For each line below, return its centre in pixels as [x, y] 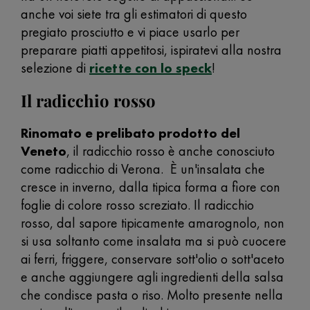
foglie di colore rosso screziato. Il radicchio [137, 205]
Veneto [44, 151]
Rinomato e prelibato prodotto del [130, 133]
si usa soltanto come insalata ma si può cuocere [154, 241]
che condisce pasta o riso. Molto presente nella [152, 295]
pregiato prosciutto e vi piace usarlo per [130, 32]
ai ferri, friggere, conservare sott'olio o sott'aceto [153, 259]
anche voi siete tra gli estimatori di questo [134, 14]
